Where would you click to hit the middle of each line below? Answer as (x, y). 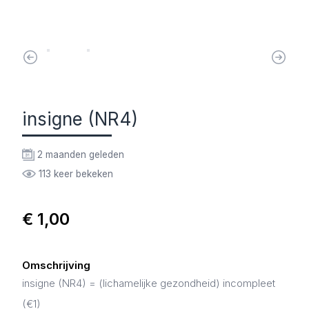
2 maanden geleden (81, 154)
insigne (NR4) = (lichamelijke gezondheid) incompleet (149, 283)
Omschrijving (56, 265)
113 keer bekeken (76, 174)
